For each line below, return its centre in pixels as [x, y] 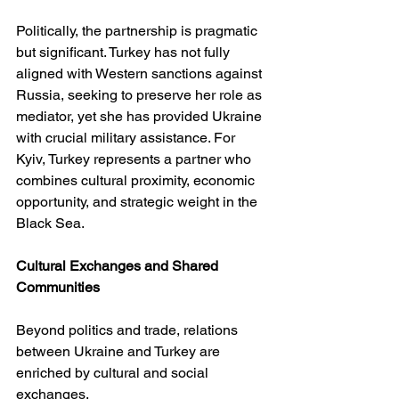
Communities [58, 288]
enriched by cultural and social [114, 373]
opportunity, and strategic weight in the [138, 202]
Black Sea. [50, 224]
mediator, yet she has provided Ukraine [141, 117]
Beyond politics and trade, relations [129, 330]
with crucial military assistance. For [127, 138]
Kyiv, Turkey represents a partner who [135, 159]
